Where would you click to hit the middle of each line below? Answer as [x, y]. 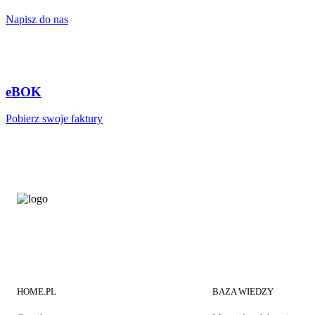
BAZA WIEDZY [243, 292]
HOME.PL [37, 292]
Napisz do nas [37, 20]
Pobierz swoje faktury [54, 119]
